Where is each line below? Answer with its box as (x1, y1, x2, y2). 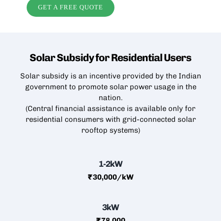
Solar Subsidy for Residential (30, 51, 164, 64)
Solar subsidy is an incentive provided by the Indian (20, 71, 201, 80)
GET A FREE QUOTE (38, 3, 104, 11)
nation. (98, 93, 123, 102)
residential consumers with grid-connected (25, 114, 178, 124)
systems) (109, 125, 140, 135)
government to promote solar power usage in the (25, 82, 196, 91)
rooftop (81, 125, 110, 135)
